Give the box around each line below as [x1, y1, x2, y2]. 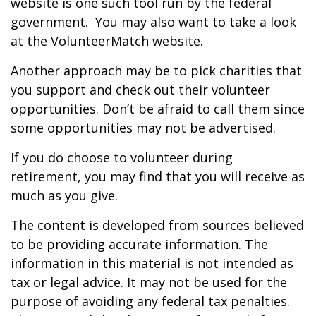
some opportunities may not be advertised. [11, 119, 276, 136]
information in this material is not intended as [11, 255, 293, 272]
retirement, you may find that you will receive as [11, 168, 305, 185]
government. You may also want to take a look [11, 13, 296, 30]
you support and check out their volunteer [11, 81, 270, 98]
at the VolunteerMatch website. [11, 32, 203, 49]
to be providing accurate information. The [11, 236, 268, 253]
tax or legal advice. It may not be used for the [11, 274, 287, 291]
